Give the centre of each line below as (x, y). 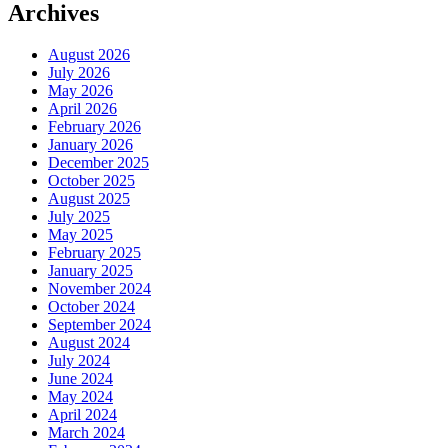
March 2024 (86, 433)
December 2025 (98, 163)
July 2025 (79, 217)
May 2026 (80, 91)
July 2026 (79, 73)
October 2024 (91, 307)
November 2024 (99, 289)
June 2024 (80, 379)
